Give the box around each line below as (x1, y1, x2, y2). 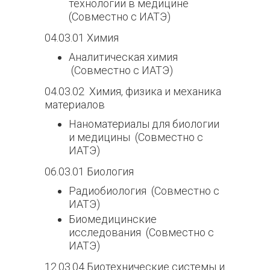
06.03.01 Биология (45, 165, 134, 178)
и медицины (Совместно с (69, 131, 203, 143)
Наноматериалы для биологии (69, 118, 219, 130)
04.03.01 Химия (45, 31, 119, 44)
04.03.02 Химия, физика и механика (45, 85, 221, 98)
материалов (45, 98, 105, 111)
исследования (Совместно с (69, 226, 214, 239)
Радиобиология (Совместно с (69, 184, 219, 197)
